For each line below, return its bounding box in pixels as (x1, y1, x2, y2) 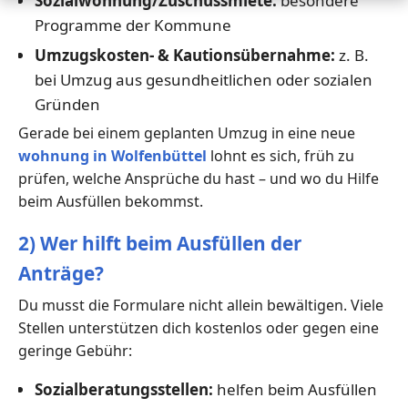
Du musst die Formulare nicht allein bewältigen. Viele (18, 294, 383, 315)
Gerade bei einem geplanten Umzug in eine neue (18, 122, 355, 143)
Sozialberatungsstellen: (34, 378, 213, 400)
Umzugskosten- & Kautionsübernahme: (34, 44, 335, 66)
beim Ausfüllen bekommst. (18, 190, 203, 211)
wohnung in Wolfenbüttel (18, 145, 207, 166)
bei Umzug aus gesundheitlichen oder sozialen (34, 68, 372, 90)
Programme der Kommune (34, 14, 231, 36)
